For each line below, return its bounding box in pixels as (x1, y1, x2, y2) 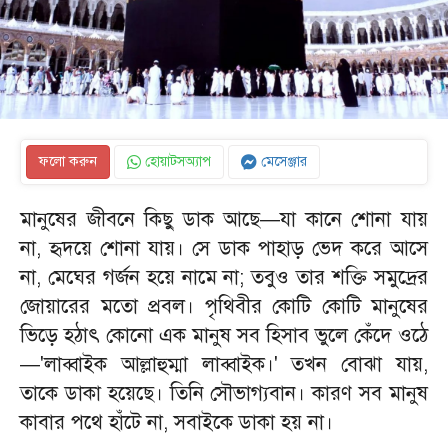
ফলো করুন (39, 153, 97, 170)
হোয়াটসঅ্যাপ (141, 153, 211, 170)
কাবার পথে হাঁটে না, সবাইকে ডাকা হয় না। (20, 410, 333, 435)
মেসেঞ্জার (257, 153, 307, 170)
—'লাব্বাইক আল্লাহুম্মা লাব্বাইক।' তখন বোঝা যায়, (20, 352, 428, 377)
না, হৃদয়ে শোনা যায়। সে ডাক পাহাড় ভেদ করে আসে (20, 236, 428, 261)
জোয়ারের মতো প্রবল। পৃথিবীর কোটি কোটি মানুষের (20, 294, 428, 319)
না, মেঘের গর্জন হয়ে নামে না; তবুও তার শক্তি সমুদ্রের (20, 265, 428, 290)
